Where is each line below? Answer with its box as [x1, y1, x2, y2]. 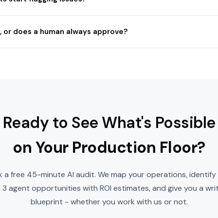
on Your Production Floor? [13, 137, 205, 158]
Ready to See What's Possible [2, 112, 216, 133]
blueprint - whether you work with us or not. [30, 197, 188, 207]
